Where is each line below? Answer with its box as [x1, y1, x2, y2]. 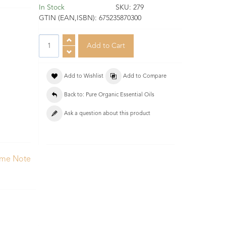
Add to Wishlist [64, 74, 103, 80]
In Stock [39, 4, 65, 12]
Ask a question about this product [64, 111, 150, 117]
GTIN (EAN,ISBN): [39, 15, 99, 22]
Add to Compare [123, 74, 166, 80]
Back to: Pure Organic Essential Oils [64, 92, 154, 98]
